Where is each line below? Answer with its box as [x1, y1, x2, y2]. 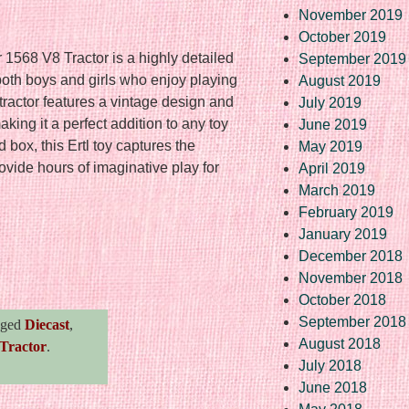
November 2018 [299, 269, 403, 286]
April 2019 [299, 160, 365, 176]
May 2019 [299, 138, 362, 154]
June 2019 [299, 116, 367, 132]
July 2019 [299, 94, 362, 110]
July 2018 [299, 357, 362, 373]
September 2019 [299, 50, 406, 67]
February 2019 [299, 204, 393, 220]
